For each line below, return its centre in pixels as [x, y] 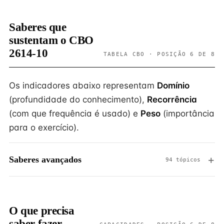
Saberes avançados [45, 159]
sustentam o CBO [51, 40]
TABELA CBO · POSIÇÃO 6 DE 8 [159, 54]
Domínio [173, 85]
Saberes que [38, 27]
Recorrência [172, 99]
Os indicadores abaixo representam [83, 85]
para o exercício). [44, 127]
